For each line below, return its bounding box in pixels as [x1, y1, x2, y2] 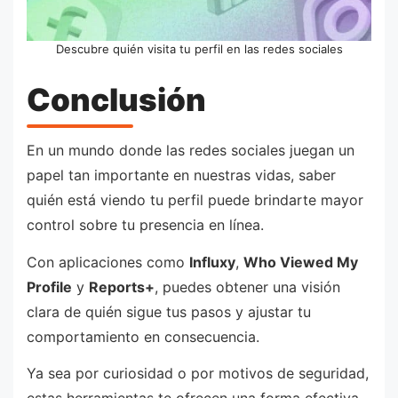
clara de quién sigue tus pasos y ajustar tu [27, 302, 311, 321]
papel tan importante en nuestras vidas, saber [27, 166, 336, 185]
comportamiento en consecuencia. [27, 327, 259, 346]
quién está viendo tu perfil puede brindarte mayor [27, 191, 363, 210]
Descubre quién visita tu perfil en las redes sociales [55, 42, 343, 57]
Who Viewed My [243, 252, 358, 271]
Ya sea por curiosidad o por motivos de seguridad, [27, 364, 369, 383]
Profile [27, 277, 72, 296]
